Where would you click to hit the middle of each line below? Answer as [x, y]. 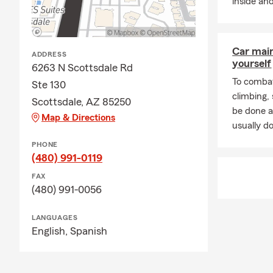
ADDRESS [49, 55]
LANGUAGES [55, 218]
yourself [252, 64]
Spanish [89, 231]
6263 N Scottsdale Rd [82, 68]
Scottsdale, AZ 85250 [81, 102]
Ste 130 [49, 85]
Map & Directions [78, 118]
